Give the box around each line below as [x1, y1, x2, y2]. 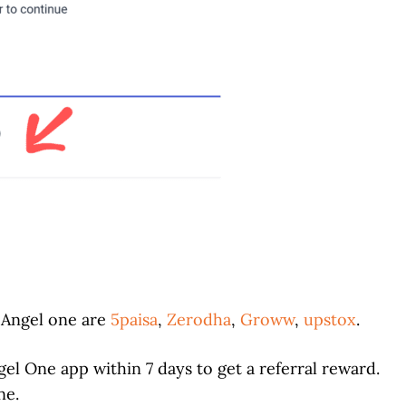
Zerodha [167, 309, 231, 330]
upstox [304, 309, 356, 330]
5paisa [111, 309, 158, 330]
